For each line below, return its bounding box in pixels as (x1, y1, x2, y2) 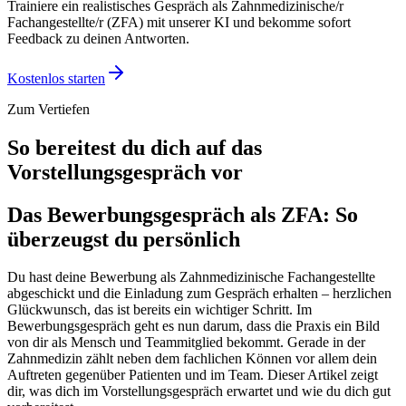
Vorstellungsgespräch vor (7, 159, 243, 184)
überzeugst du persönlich (7, 227, 240, 251)
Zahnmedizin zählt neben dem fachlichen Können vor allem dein (7, 351, 377, 367)
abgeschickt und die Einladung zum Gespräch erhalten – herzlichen (7, 285, 391, 302)
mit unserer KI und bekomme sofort (143, 14, 351, 30)
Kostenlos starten (7, 70, 105, 86)
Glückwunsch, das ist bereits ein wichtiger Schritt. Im (7, 302, 312, 318)
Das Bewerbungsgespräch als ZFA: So (7, 202, 358, 227)
